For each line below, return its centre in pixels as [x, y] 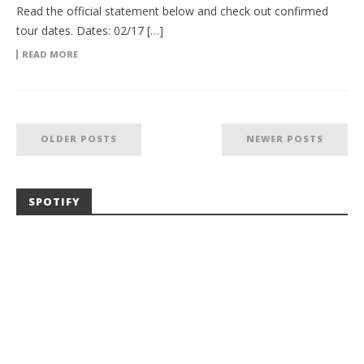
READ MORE [50, 54]
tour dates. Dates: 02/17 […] [90, 30]
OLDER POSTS [79, 138]
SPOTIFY [54, 201]
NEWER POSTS [285, 138]
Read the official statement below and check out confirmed [172, 11]
